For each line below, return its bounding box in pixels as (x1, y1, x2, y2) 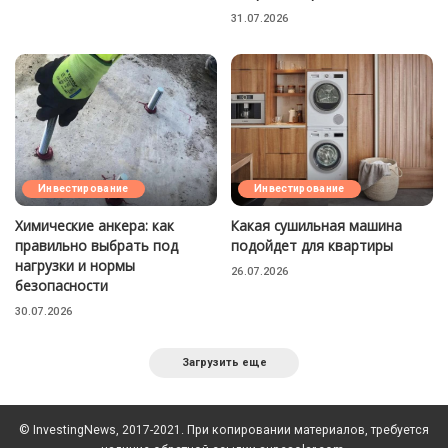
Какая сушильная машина (231, 215, 402, 235)
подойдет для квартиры (231, 235, 393, 255)
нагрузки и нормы (15, 255, 135, 275)
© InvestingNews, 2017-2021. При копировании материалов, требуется (19, 422, 429, 437)
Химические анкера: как (15, 215, 174, 235)
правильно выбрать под (15, 235, 178, 255)
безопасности (15, 275, 108, 295)
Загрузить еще (181, 355, 267, 369)
